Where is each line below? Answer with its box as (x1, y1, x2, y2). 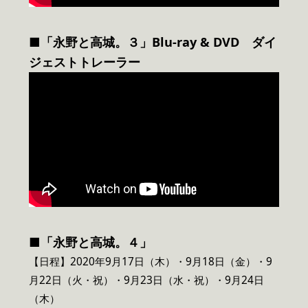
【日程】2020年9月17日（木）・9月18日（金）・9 (29, 254, 272, 269)
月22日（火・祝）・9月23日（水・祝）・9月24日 (29, 272, 264, 287)
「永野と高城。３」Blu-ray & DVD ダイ (41, 33, 276, 50)
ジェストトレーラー (29, 53, 140, 70)
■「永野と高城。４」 (29, 233, 152, 250)
